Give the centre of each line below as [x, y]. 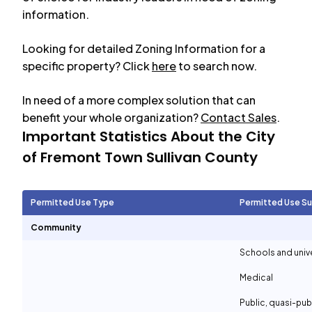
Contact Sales [239, 117]
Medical [256, 278]
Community [56, 227]
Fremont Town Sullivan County [149, 157]
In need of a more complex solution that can [139, 100]
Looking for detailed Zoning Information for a [144, 48]
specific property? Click [86, 66]
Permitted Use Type [72, 202]
